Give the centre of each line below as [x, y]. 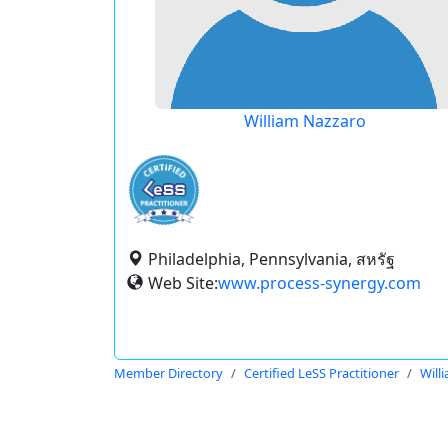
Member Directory [168, 373]
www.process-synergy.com [319, 283]
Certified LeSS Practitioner [321, 373]
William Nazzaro [304, 121]
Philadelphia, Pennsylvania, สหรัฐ [271, 259]
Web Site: [183, 283]
